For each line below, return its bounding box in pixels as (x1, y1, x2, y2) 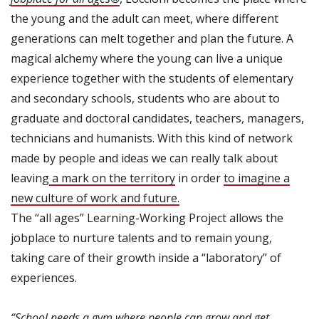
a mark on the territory (49, 170, 175, 186)
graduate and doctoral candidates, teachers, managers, (11, 110, 304, 126)
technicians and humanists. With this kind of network (11, 130, 293, 146)
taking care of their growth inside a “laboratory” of (11, 250, 281, 266)
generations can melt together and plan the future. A (11, 31, 293, 46)
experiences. (11, 270, 77, 286)
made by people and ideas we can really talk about (11, 150, 278, 166)
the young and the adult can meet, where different (11, 11, 278, 26)
